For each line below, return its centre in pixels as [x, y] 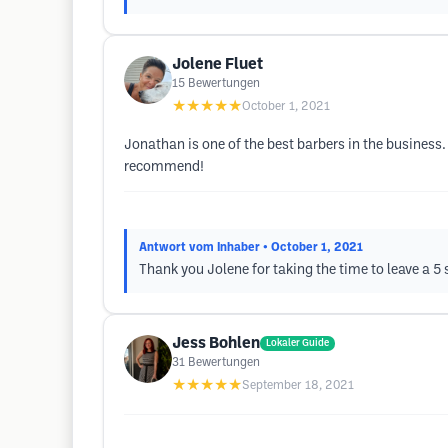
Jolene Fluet [217, 64]
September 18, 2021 [298, 385]
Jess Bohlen [216, 343]
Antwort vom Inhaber [199, 247]
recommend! [164, 167]
